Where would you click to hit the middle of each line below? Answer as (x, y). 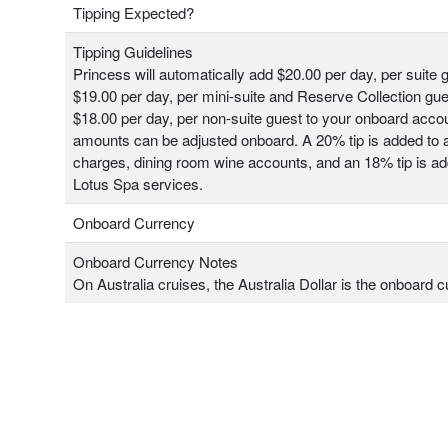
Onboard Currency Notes (155, 262)
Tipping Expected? (133, 13)
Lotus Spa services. (138, 184)
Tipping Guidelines (133, 52)
